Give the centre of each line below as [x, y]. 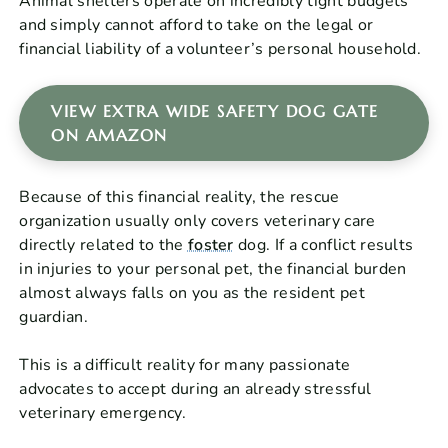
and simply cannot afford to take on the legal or [196, 25]
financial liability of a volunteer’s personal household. [220, 49]
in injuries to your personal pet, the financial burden [213, 269]
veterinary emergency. [102, 413]
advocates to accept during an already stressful [195, 389]
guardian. [54, 317]
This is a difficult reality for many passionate [185, 365]
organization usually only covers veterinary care [197, 221]
